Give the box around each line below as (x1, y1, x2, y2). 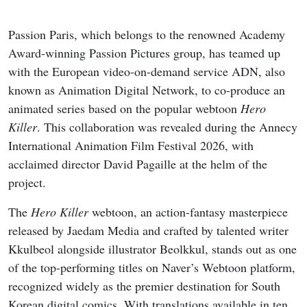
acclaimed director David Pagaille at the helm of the (8, 156, 267, 173)
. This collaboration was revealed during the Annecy (37, 119, 297, 136)
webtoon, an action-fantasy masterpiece (88, 204, 288, 221)
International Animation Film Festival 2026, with (8, 137, 254, 154)
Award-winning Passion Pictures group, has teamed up (8, 45, 280, 62)
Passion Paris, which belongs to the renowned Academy (8, 26, 285, 43)
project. (8, 174, 46, 191)
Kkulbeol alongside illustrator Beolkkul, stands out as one (8, 241, 297, 258)
